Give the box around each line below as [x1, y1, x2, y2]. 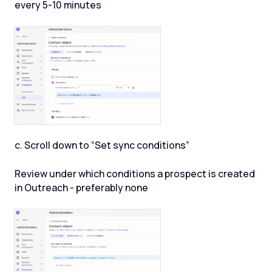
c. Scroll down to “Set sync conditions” [14, 138, 189, 152]
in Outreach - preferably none [14, 181, 148, 195]
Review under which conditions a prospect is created [14, 167, 255, 181]
